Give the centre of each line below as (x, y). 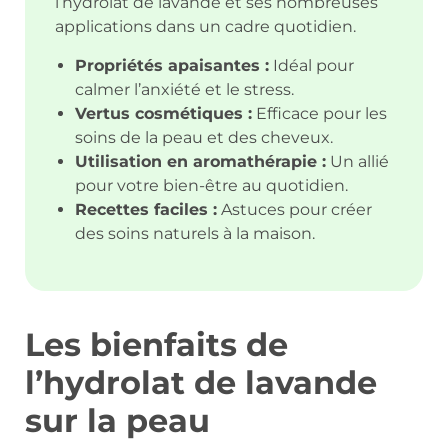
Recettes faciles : (146, 209)
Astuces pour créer (294, 209)
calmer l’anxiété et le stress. (184, 89)
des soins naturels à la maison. (195, 233)
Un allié (357, 161)
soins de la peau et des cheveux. (204, 137)
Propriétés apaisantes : (172, 65)
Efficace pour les (319, 113)
